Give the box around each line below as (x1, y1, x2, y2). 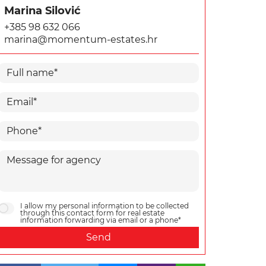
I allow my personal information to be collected (20, 201, 189, 210)
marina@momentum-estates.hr (4, 34, 157, 45)
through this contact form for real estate (20, 208, 164, 217)
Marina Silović (4, 4, 81, 17)
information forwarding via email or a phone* (20, 216, 181, 224)
